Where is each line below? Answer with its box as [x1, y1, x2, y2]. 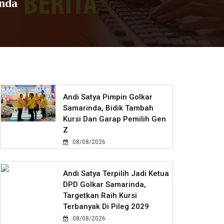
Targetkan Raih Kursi [63, 191, 137, 200]
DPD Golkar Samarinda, [63, 180, 146, 189]
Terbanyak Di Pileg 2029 [63, 202, 149, 211]
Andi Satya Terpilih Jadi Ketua [63, 169, 169, 178]
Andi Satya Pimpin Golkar [63, 92, 153, 102]
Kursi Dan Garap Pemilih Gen [63, 114, 166, 124]
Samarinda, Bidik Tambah [63, 103, 154, 113]
